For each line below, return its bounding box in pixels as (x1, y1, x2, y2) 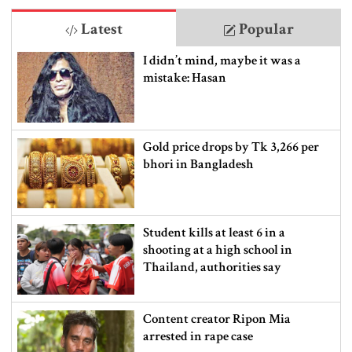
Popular (235, 18, 294, 39)
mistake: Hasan (142, 68, 226, 86)
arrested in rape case (142, 327, 253, 345)
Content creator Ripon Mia (142, 310, 291, 328)
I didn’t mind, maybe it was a (142, 51, 301, 69)
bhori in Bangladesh (142, 155, 254, 173)
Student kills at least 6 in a (142, 224, 285, 242)
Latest (78, 18, 123, 39)
